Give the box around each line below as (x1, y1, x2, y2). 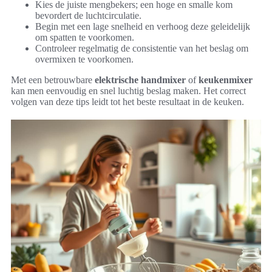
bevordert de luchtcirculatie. (35, 10, 141, 21)
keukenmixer (199, 74, 253, 85)
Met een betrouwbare (11, 74, 95, 85)
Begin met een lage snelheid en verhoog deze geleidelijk (35, 21, 250, 32)
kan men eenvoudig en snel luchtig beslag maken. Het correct (11, 85, 246, 96)
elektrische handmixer (95, 74, 186, 85)
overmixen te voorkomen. (35, 53, 134, 64)
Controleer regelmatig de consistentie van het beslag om (35, 42, 248, 53)
